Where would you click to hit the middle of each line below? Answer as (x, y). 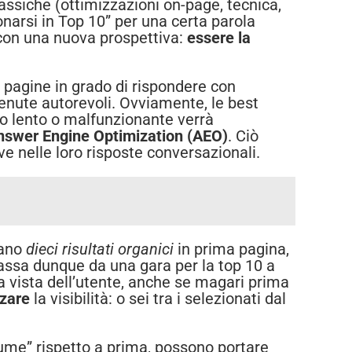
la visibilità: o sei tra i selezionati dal (158, 299)
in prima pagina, (231, 249)
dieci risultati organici (100, 249)
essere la (219, 38)
